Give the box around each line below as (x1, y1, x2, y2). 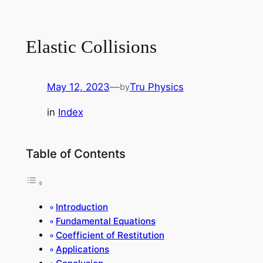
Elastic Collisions (25, 36, 157, 58)
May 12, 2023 (46, 80, 110, 93)
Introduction (55, 201, 108, 213)
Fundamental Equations (55, 215, 156, 227)
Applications (55, 244, 109, 255)
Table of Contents (25, 146, 126, 161)
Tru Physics (129, 80, 184, 93)
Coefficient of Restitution (55, 230, 164, 241)
